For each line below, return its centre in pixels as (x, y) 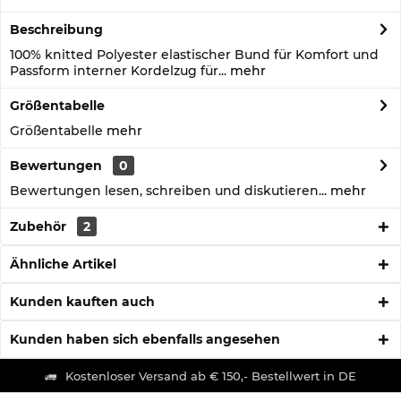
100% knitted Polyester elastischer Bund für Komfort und (194, 55)
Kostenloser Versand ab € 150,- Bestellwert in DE (211, 375)
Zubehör (40, 226)
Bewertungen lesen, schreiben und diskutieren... (168, 191)
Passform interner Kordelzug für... (118, 71)
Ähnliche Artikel (63, 264)
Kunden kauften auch (82, 302)
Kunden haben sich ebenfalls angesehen (145, 339)
